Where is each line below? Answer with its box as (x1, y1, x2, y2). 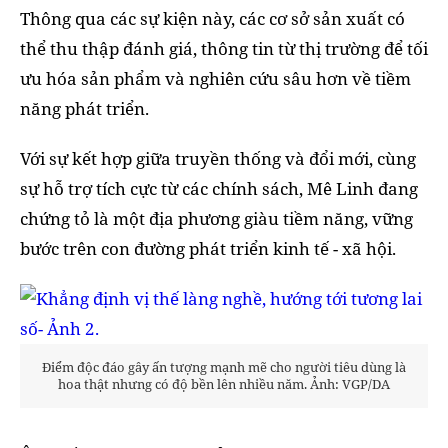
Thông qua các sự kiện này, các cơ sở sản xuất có (20, 7, 405, 31)
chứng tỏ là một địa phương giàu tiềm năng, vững (20, 207, 413, 231)
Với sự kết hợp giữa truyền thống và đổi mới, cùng (20, 147, 416, 171)
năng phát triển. (20, 97, 149, 121)
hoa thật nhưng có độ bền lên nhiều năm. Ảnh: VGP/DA (58, 375, 390, 394)
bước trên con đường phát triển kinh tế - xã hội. (20, 237, 396, 261)
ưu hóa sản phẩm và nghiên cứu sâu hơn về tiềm (20, 67, 411, 91)
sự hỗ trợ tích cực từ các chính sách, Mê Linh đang (20, 177, 418, 201)
